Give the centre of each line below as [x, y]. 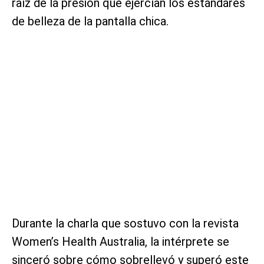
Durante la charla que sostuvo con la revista [125, 223]
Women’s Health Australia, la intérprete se [121, 241]
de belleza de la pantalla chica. [90, 21]
